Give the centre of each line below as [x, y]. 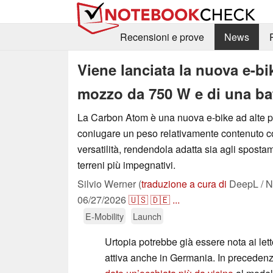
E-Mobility [105, 216]
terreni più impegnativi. [126, 165]
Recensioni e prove [162, 37]
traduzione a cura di [184, 183]
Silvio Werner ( [109, 183]
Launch [147, 216]
